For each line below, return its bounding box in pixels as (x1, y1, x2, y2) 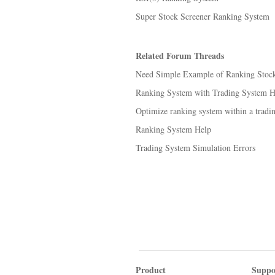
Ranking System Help (136, 123, 211, 135)
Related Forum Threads (136, 49, 224, 62)
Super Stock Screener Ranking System (136, 10, 269, 22)
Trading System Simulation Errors (136, 142, 255, 153)
